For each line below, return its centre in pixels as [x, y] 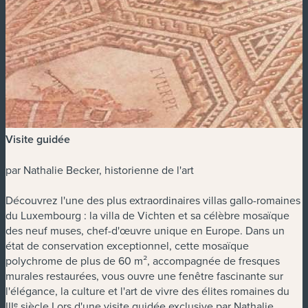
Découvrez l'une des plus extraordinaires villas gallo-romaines [153, 200]
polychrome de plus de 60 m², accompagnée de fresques [143, 261]
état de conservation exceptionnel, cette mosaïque [127, 246]
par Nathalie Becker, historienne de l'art [100, 170]
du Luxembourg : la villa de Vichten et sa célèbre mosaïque [147, 216]
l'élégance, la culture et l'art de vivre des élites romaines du [147, 291]
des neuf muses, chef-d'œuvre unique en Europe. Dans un [145, 231]
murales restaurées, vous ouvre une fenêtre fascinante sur [144, 276]
